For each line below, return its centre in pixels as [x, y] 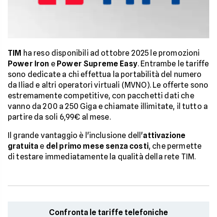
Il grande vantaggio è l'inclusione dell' [76, 135]
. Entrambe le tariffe [173, 64]
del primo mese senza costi [97, 146]
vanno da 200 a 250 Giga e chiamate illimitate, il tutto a [108, 106]
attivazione [164, 135]
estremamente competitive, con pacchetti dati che [101, 96]
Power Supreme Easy [97, 64]
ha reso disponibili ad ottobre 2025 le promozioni [111, 53]
